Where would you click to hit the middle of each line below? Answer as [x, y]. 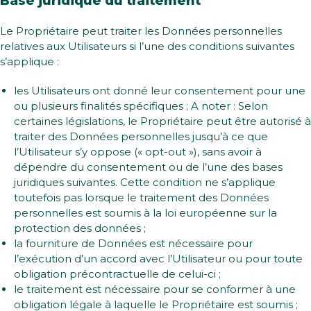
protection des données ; [80, 228]
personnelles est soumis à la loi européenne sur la [145, 213]
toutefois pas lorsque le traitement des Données [141, 197]
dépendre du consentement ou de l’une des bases [148, 167]
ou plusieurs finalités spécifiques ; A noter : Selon [141, 106]
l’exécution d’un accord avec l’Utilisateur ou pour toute [158, 259]
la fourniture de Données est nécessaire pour [133, 243]
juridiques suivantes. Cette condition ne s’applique [145, 182]
